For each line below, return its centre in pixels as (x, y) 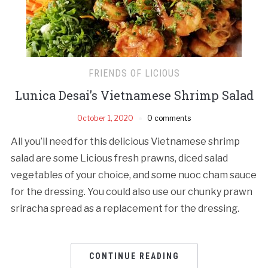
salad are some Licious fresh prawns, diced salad (119, 158)
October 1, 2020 (105, 118)
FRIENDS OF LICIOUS (134, 73)
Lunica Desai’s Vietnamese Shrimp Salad (134, 95)
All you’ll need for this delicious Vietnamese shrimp (125, 141)
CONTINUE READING (134, 256)
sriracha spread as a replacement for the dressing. (125, 208)
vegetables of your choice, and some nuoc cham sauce (133, 175)
